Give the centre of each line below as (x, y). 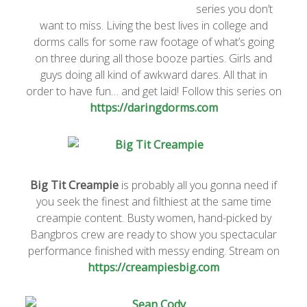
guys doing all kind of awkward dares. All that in (153, 75)
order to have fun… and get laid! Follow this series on (153, 91)
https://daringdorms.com (153, 108)
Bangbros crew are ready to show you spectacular (153, 235)
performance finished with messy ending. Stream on (153, 251)
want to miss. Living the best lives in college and (153, 26)
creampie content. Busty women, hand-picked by (153, 218)
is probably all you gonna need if (198, 185)
